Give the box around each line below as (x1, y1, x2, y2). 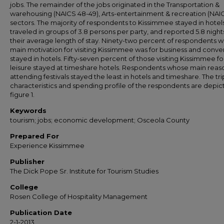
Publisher (10, 157, 44, 165)
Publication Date (10, 208, 72, 216)
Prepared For (10, 132, 59, 140)
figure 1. (10, 90, 34, 98)
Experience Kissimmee (10, 141, 84, 149)
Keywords (10, 106, 46, 114)
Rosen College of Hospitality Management (10, 192, 147, 200)
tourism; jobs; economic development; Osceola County (10, 116, 189, 124)
